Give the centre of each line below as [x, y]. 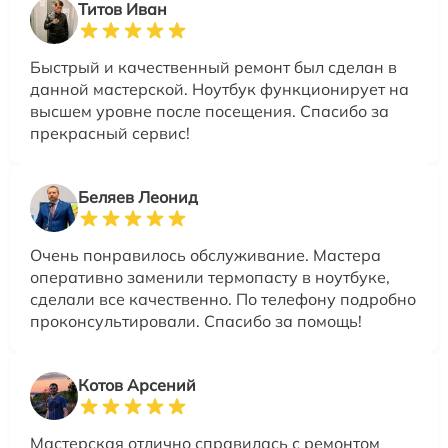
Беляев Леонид [138, 197]
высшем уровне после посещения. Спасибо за [209, 111]
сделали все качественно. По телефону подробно [223, 299]
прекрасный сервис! [110, 133]
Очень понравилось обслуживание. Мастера [205, 255]
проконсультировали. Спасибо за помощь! [196, 321]
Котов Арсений [137, 385]
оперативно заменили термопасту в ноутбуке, [210, 277]
